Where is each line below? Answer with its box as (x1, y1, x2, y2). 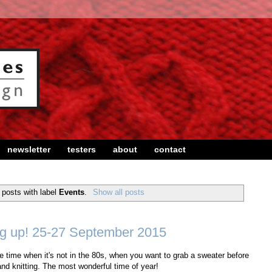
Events (59, 187, 85, 197)
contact (154, 144, 186, 155)
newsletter (7, 144, 50, 155)
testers (67, 144, 96, 155)
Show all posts (92, 187, 144, 197)
